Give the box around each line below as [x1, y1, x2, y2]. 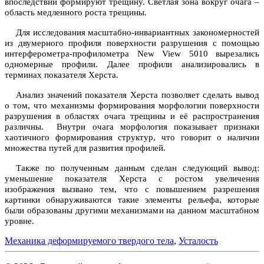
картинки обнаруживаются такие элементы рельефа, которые [5, 194, 259, 204]
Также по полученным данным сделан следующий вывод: [15, 163, 259, 173]
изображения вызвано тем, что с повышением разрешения [5, 184, 259, 194]
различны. [5, 121, 51, 131]
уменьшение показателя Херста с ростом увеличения [5, 173, 259, 183]
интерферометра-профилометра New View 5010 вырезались [5, 48, 259, 58]
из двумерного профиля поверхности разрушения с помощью [5, 38, 259, 48]
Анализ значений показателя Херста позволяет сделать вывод [15, 90, 259, 100]
